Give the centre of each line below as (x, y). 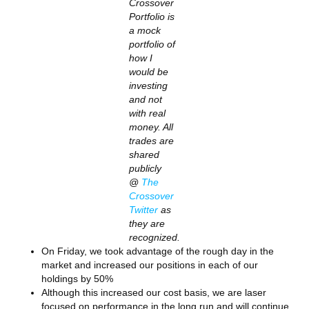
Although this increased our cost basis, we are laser (154, 292)
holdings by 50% (77, 279)
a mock (145, 30)
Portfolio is (152, 17)
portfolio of (152, 44)
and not (146, 99)
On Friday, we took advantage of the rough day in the (158, 251)
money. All (151, 127)
